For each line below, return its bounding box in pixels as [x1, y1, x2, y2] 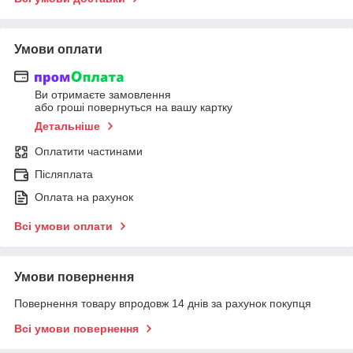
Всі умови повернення [14, 322, 139, 336]
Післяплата [35, 168, 93, 181]
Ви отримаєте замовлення [35, 88, 171, 102]
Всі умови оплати [14, 220, 113, 233]
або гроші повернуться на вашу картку [35, 101, 232, 114]
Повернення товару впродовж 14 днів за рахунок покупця [14, 297, 311, 310]
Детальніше [35, 120, 100, 133]
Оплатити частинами [35, 145, 143, 158]
